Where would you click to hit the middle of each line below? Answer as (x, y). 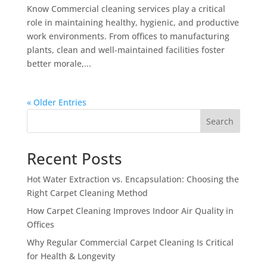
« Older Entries (56, 102)
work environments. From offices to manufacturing (128, 36)
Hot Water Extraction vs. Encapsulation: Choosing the (133, 179)
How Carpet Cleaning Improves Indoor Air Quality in (130, 211)
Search (220, 121)
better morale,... (59, 63)
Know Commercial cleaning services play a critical (126, 9)
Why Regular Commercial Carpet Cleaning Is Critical (130, 242)
